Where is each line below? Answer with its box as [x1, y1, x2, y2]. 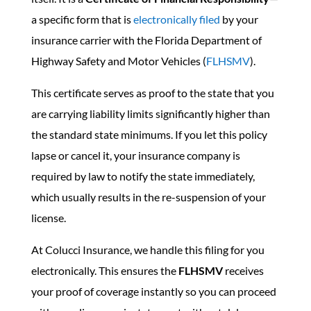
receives [222, 264, 264, 277]
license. [31, 211, 66, 224]
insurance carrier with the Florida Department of [31, 33, 262, 47]
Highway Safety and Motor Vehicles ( [31, 54, 206, 67]
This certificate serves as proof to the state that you [31, 86, 274, 99]
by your [219, 12, 258, 26]
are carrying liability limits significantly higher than [31, 107, 270, 120]
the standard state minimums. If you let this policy [31, 128, 267, 141]
